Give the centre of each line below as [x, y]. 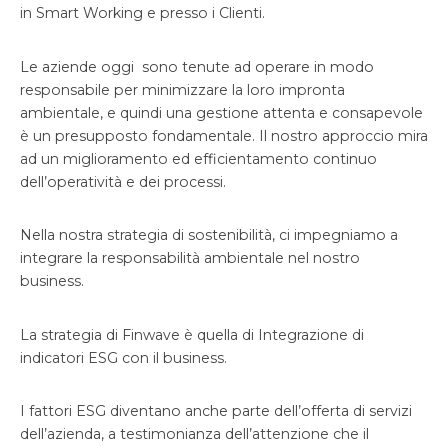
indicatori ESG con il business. [123, 357]
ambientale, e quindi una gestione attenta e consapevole [221, 112]
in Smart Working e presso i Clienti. [142, 13]
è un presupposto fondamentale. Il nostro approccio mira [224, 135]
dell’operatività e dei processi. [125, 181]
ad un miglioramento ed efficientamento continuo [198, 158]
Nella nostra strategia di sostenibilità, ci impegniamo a [209, 235]
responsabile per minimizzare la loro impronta [182, 89]
